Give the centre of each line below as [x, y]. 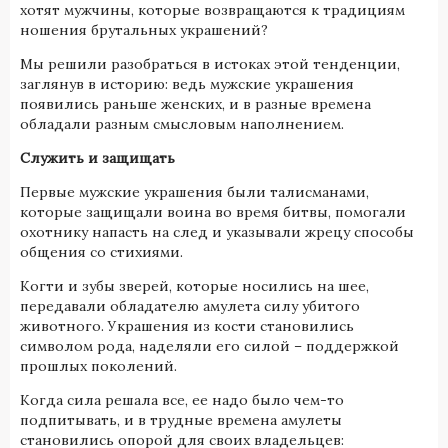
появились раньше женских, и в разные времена [195, 103]
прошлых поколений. [98, 365]
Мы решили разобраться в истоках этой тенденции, [210, 63]
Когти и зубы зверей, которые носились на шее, [194, 285]
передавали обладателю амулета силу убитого [190, 305]
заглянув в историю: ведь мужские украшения [187, 83]
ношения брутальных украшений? [144, 29]
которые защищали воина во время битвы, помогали [213, 211]
